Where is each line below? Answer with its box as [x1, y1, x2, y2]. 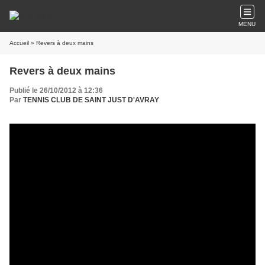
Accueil [9, 40, 29, 46]
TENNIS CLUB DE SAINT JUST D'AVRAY [23, 96, 159, 104]
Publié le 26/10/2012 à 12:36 [9, 86, 103, 95]
